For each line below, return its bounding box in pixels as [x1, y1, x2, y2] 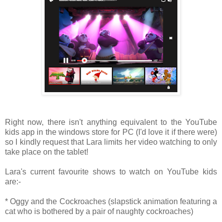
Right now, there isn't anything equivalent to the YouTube [5, 118, 217, 127]
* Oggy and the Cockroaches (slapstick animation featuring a [5, 197, 217, 206]
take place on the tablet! [5, 148, 88, 157]
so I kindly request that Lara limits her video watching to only [5, 138, 217, 147]
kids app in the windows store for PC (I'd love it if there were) [5, 128, 217, 137]
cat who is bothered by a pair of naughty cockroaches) [5, 207, 193, 216]
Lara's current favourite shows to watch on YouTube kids [5, 167, 217, 176]
